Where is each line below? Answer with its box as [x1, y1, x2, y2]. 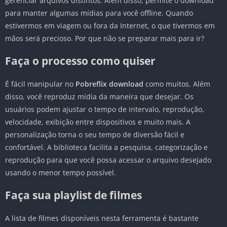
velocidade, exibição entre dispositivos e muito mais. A [5, 117, 191, 127]
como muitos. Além [143, 79, 210, 89]
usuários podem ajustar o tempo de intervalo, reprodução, [5, 104, 204, 115]
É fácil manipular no [5, 79, 75, 89]
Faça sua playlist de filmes [5, 188, 142, 203]
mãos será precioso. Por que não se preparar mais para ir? [5, 33, 204, 44]
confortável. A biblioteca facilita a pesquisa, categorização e [5, 142, 208, 153]
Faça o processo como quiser [5, 54, 156, 68]
